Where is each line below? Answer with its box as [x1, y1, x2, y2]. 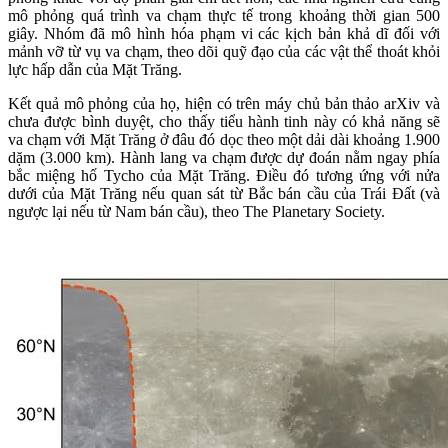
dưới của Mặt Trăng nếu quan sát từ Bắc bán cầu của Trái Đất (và [8, 185, 440, 203]
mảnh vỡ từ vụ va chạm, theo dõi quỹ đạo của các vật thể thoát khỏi [8, 43, 440, 61]
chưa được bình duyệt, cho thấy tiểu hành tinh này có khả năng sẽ [8, 113, 440, 131]
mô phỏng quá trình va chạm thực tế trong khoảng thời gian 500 [8, 7, 440, 25]
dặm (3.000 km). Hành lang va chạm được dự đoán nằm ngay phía [8, 149, 440, 167]
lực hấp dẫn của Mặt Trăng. [8, 61, 182, 79]
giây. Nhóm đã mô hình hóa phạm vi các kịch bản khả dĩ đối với [8, 25, 440, 43]
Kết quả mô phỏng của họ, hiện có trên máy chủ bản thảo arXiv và [8, 95, 440, 113]
